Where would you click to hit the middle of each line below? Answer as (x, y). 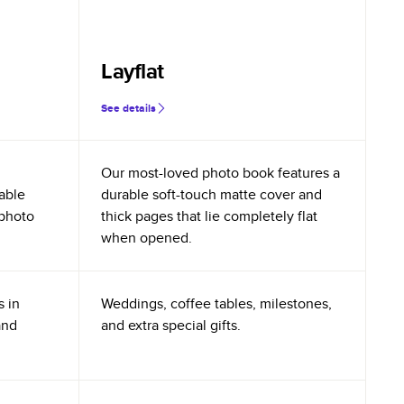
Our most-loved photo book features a (220, 173)
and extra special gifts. (171, 325)
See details (129, 108)
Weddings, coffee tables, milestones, (216, 303)
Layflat (133, 71)
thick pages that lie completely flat (209, 216)
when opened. (147, 238)
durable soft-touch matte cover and (211, 194)
